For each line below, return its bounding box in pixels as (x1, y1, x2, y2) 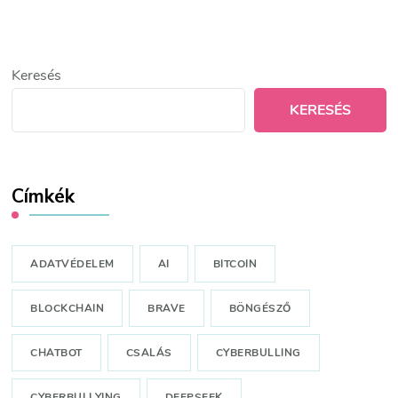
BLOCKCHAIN (30, 301, 105, 316)
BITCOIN (212, 257, 258, 272)
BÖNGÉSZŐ (228, 301, 291, 316)
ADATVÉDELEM (30, 257, 115, 272)
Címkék (12, 183, 76, 211)
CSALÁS (125, 346, 172, 361)
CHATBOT (30, 346, 83, 361)
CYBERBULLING (215, 346, 301, 361)
